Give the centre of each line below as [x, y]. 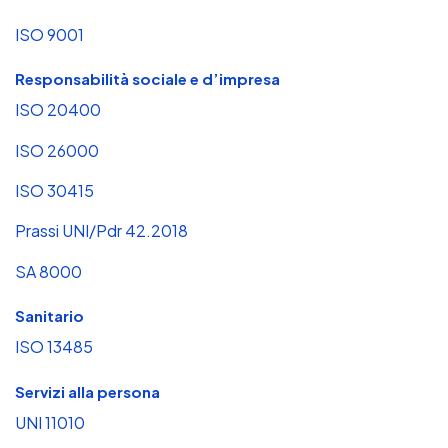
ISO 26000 [57, 150]
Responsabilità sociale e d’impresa [147, 79]
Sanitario [49, 316]
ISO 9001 [49, 34]
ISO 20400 [58, 110]
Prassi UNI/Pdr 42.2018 [101, 231]
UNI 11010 [50, 422]
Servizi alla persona [87, 391]
